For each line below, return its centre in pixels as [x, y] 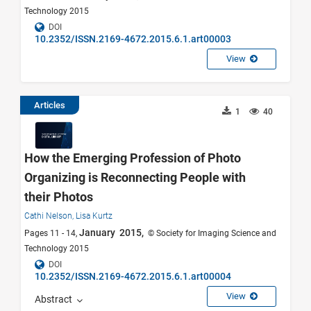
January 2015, [112, 233]
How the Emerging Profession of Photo [133, 158]
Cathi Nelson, [50, 216]
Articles [50, 106]
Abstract [56, 299]
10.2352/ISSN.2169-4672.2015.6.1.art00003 [133, 39]
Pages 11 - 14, [52, 234]
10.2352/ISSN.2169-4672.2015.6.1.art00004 [133, 277]
